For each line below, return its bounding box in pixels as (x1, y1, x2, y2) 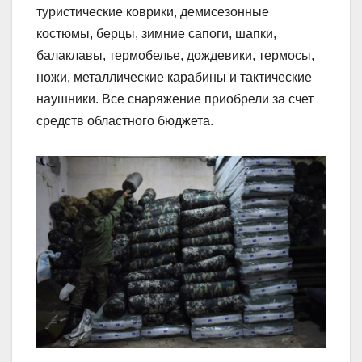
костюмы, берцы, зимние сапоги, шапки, (36, 26, 276, 40)
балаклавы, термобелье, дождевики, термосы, (36, 48, 314, 62)
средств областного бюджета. (36, 113, 213, 128)
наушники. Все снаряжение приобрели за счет (36, 91, 314, 106)
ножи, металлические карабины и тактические (36, 69, 312, 84)
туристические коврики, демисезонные (36, 4, 269, 19)
